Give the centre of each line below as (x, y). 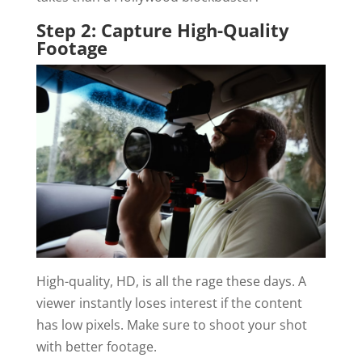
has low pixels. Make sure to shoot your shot (171, 325)
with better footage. (96, 347)
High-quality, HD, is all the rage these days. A (171, 281)
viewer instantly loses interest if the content (169, 303)
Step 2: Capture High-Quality (162, 30)
